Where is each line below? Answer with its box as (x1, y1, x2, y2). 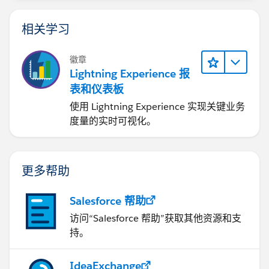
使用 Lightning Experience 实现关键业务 (70, 100, 245, 113)
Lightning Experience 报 (70, 66, 190, 80)
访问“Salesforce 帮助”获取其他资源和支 (70, 211, 241, 225)
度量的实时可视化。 (70, 114, 156, 127)
